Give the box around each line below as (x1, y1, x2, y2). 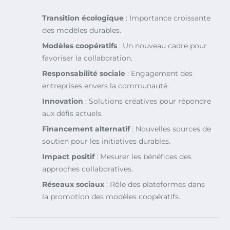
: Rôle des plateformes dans (104, 180, 205, 189)
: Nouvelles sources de (130, 124, 211, 134)
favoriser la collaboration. (42, 53, 132, 63)
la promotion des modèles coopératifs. (42, 192, 180, 202)
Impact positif (42, 152, 94, 162)
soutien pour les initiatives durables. (42, 137, 170, 146)
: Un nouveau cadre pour (117, 41, 207, 51)
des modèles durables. (42, 26, 121, 35)
